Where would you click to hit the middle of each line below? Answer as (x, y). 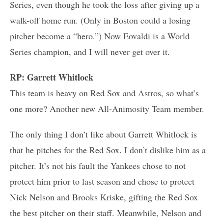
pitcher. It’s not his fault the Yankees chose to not (98, 165)
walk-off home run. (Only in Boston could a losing (100, 20)
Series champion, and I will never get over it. (90, 51)
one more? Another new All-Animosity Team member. (107, 108)
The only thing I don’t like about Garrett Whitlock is (103, 134)
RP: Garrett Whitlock (52, 77)
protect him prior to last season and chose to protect (102, 181)
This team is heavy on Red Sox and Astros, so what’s (104, 93)
